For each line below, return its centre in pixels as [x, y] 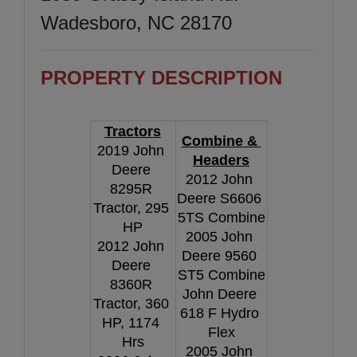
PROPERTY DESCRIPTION [161, 77]
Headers [221, 160]
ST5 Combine [221, 275]
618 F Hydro [219, 313]
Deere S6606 [219, 198]
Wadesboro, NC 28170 [136, 22]
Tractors [133, 131]
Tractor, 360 [131, 303]
